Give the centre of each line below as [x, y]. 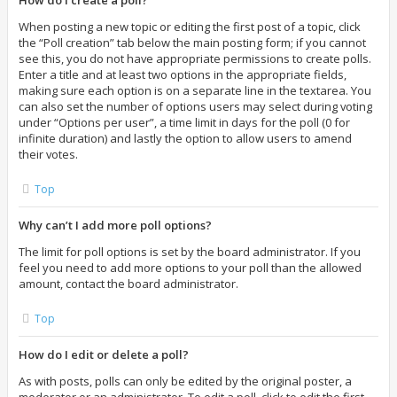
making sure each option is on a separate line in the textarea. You [195, 90]
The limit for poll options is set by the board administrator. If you [190, 252]
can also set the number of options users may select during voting [195, 106]
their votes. [48, 154]
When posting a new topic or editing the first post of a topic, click [190, 27]
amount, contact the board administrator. [128, 284]
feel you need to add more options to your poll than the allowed [190, 268]
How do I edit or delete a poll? [104, 354]
